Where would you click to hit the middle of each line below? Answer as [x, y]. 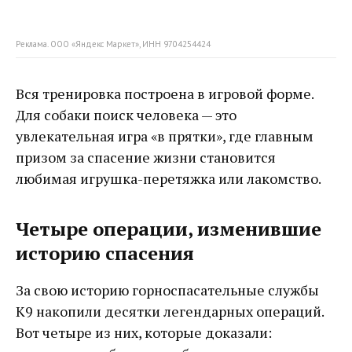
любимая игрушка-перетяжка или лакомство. [169, 178]
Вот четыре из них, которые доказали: [144, 332]
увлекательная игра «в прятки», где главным [165, 136]
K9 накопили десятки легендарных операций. [170, 311]
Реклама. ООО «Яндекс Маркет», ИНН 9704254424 [113, 44]
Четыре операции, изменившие [169, 228]
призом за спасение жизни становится [146, 157]
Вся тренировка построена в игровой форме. [165, 93]
